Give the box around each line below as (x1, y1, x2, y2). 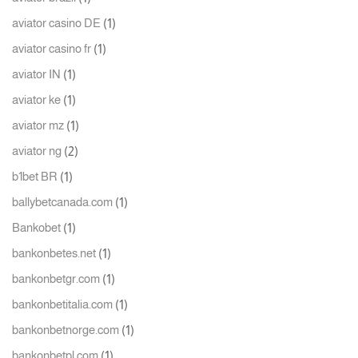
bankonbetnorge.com (12, 324, 119, 337)
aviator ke (12, 93, 61, 107)
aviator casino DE (12, 17, 101, 30)
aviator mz (12, 119, 64, 133)
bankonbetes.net (12, 247, 96, 261)
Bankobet (12, 221, 61, 235)
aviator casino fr (12, 42, 91, 56)
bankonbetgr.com (12, 272, 100, 286)
